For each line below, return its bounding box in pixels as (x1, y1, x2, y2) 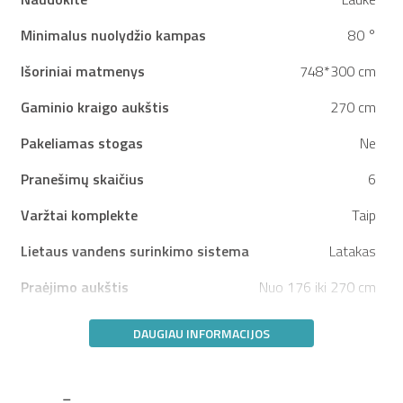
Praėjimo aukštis (21, 275, 129, 298)
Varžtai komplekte (21, 203, 138, 226)
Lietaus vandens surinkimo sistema (21, 239, 249, 262)
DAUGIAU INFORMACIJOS (133, 323, 270, 343)
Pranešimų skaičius (21, 167, 144, 190)
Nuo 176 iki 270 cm (259, 275, 376, 298)
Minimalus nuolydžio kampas (21, 23, 206, 46)
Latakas (329, 239, 376, 262)
